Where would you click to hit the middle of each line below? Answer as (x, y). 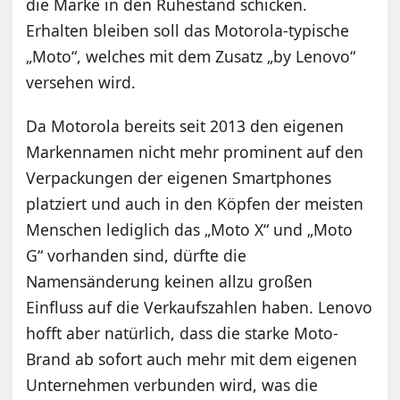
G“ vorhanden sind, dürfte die (137, 256)
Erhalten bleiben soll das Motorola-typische (188, 31)
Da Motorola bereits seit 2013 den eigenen (185, 126)
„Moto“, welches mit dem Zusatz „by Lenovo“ (191, 57)
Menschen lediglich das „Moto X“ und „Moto (190, 230)
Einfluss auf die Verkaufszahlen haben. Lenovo (200, 308)
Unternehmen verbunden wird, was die (172, 385)
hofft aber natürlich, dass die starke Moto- (183, 333)
